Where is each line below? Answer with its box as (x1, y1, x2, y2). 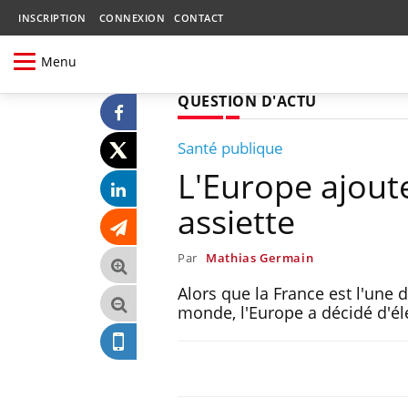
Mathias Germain (205, 249, 314, 266)
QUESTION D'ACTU (178, 90, 317, 111)
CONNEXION (98, 11, 165, 25)
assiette (178, 199, 295, 244)
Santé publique (178, 137, 283, 158)
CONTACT (174, 11, 224, 25)
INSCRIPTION (18, 11, 87, 25)
